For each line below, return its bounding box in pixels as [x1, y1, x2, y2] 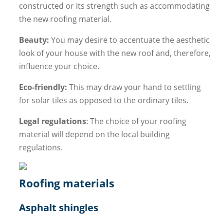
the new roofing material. [18, 14, 111, 25]
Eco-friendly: [18, 82, 67, 93]
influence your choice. [18, 61, 99, 72]
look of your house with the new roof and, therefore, [18, 48, 211, 59]
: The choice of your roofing [86, 116, 186, 127]
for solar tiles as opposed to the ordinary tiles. [18, 95, 188, 106]
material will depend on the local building [18, 129, 170, 140]
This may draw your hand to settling [67, 82, 201, 93]
